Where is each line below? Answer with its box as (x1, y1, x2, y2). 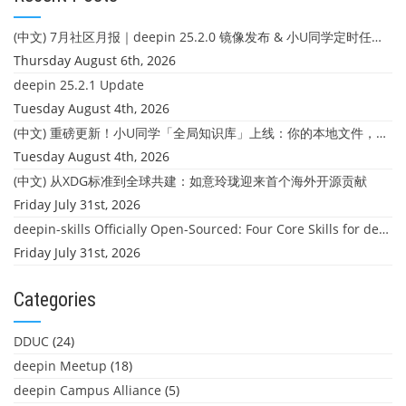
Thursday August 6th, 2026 (14, 52, 176, 69)
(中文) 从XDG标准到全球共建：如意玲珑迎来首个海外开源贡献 (14, 172, 367, 189)
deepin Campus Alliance (14, 382, 161, 399)
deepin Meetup (14, 357, 107, 374)
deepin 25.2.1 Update (14, 76, 144, 93)
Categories (14, 288, 96, 311)
